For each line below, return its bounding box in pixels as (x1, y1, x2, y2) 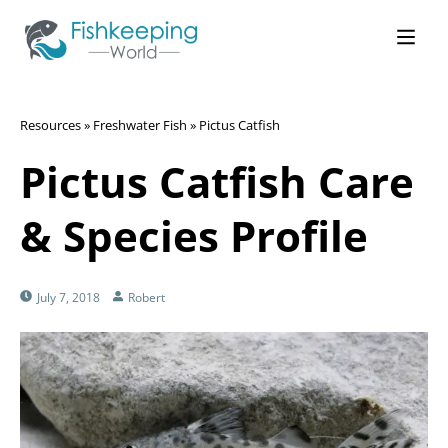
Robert (128, 289, 165, 306)
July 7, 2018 (37, 289, 100, 306)
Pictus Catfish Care (20, 153, 414, 210)
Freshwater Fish (93, 116, 187, 134)
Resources (20, 116, 81, 134)
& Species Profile (20, 207, 368, 264)
